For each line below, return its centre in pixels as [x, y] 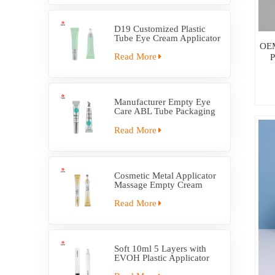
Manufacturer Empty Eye [163, 102]
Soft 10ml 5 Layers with [161, 248]
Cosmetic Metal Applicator [165, 175]
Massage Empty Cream [159, 184]
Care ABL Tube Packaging [165, 111]
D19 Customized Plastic [160, 29]
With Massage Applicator [162, 121]
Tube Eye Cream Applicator [168, 38]
